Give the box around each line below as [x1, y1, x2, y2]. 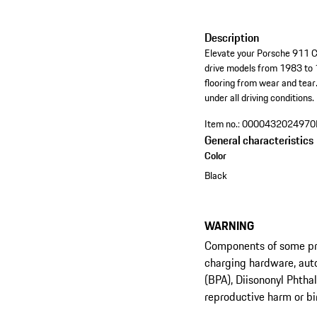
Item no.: [204, 116, 241, 132]
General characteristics [204, 132, 314, 149]
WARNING [204, 217, 255, 234]
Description [204, 29, 260, 47]
